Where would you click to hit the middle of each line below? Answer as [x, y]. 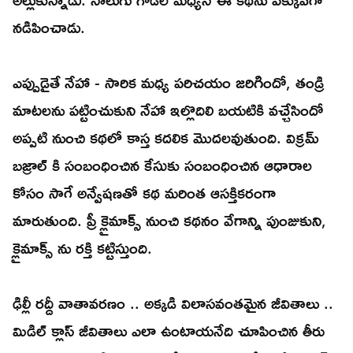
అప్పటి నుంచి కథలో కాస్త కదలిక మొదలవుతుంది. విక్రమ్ [166, 137]
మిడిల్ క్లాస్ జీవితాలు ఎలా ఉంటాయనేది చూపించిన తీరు [169, 331]
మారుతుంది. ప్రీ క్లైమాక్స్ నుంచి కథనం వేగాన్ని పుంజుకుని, [169, 220]
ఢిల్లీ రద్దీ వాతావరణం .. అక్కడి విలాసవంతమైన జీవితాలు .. [173, 303]
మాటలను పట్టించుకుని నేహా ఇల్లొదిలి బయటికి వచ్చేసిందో [168, 110]
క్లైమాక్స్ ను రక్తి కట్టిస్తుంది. [85, 248]
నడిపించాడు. [49, 27]
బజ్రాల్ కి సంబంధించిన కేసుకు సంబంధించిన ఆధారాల [162, 165]
